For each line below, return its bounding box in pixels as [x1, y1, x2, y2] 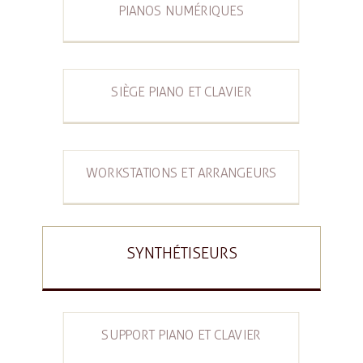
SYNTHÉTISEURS [126, 244, 237, 263]
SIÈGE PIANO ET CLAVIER [111, 83, 252, 100]
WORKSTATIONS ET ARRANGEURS [86, 164, 277, 181]
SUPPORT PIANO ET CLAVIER [101, 327, 262, 344]
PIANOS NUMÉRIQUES [118, 2, 245, 19]
